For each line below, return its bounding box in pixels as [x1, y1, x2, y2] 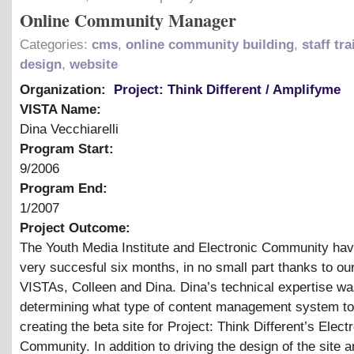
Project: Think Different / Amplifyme [114, 81, 341, 97]
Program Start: [20, 141, 118, 156]
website [70, 56, 118, 72]
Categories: [20, 36, 92, 52]
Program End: [20, 180, 111, 196]
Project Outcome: [20, 220, 134, 235]
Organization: [20, 81, 110, 97]
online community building [126, 36, 294, 52]
